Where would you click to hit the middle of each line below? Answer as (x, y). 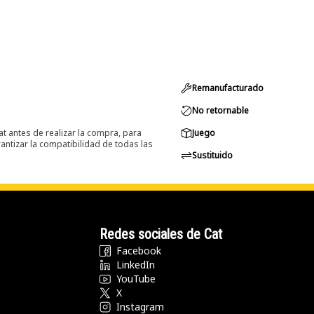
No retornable (220, 110)
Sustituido (212, 155)
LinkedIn (136, 265)
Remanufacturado (228, 88)
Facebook (139, 251)
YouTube (136, 279)
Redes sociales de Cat (161, 234)
